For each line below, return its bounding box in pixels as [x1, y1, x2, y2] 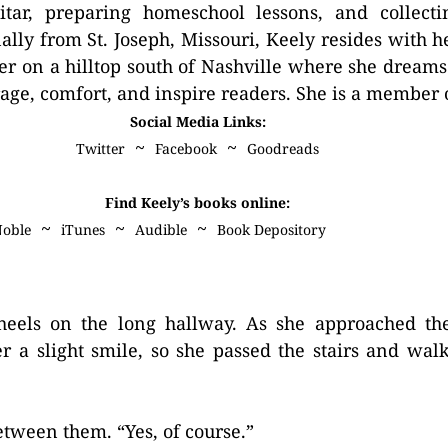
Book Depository [216, 220, 326, 239]
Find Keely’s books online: [105, 193, 291, 212]
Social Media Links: [129, 112, 266, 131]
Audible [134, 220, 187, 239]
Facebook [155, 139, 218, 158]
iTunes [60, 220, 105, 239]
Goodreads [247, 139, 320, 158]
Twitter [76, 139, 126, 158]
